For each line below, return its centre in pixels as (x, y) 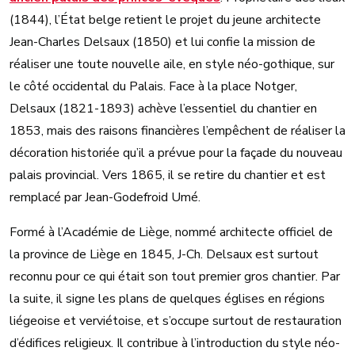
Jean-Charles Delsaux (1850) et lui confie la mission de (162, 42)
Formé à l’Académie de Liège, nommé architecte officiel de (171, 232)
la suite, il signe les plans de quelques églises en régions (167, 299)
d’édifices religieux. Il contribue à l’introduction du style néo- (175, 343)
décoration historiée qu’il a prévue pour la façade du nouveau (176, 153)
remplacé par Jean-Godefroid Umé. (105, 197)
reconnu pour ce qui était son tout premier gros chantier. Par (175, 277)
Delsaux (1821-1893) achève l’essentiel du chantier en (163, 109)
